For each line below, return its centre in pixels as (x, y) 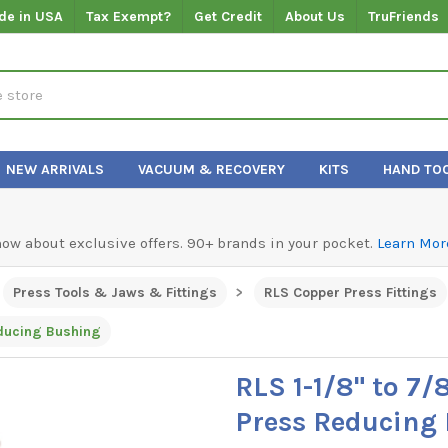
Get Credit (228, 16)
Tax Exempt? (129, 16)
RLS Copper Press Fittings (350, 292)
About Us (315, 16)
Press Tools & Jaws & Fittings (114, 292)
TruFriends (404, 16)
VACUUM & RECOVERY (212, 169)
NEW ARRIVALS (55, 169)
